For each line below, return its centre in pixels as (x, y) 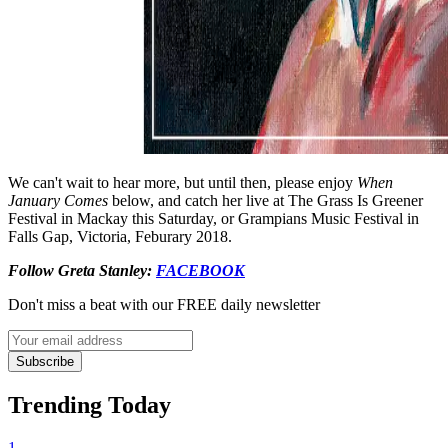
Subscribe (45, 361)
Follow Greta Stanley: (82, 270)
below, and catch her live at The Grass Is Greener (265, 200)
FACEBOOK (200, 270)
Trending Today (89, 404)
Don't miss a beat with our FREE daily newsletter (164, 304)
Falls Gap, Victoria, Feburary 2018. (120, 236)
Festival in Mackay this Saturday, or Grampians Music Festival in (213, 218)
